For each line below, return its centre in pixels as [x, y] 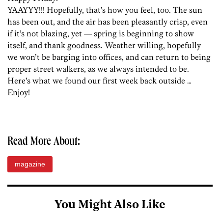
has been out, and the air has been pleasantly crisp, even [108, 22]
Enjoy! [19, 93]
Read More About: [44, 143]
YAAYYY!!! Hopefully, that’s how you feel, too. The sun [105, 10]
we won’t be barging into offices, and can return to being [109, 57]
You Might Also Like [110, 206]
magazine [30, 164]
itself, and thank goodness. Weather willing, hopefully [104, 45]
